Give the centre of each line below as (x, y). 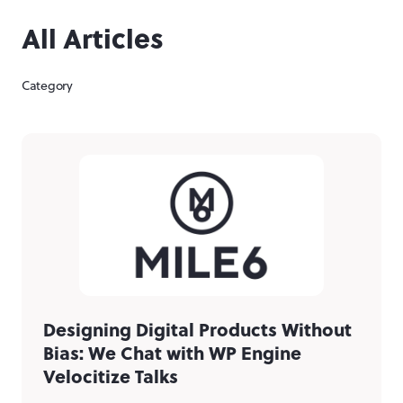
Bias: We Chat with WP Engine (172, 352)
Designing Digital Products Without (197, 328)
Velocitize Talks (111, 375)
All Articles (93, 38)
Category (47, 86)
